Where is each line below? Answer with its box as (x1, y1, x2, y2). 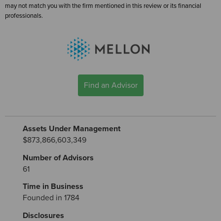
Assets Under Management (23, 123, 121, 134)
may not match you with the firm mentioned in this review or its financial (5, 2, 201, 10)
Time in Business (23, 182, 84, 192)
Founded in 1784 (23, 193, 80, 203)
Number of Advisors (23, 152, 94, 163)
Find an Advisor (83, 80, 138, 90)
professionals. (5, 12, 43, 20)
